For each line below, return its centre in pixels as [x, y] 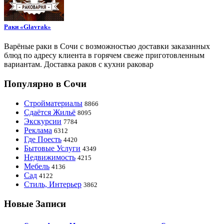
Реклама [38, 130]
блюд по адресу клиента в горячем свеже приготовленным [104, 55]
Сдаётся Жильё [50, 112]
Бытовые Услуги [52, 148]
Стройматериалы [53, 103]
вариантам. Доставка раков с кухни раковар [79, 64]
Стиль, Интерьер [53, 184]
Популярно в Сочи [45, 84]
